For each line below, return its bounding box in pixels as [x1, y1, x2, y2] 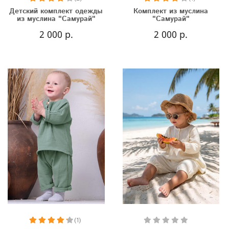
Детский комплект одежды [9, 6, 103, 17]
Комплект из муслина [133, 6, 209, 17]
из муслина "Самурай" [16, 14, 96, 25]
